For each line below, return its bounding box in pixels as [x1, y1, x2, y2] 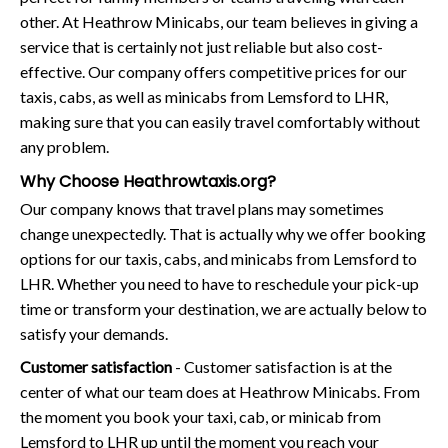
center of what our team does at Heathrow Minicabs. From [20, 382, 420, 402]
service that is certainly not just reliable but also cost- [20, 37, 383, 57]
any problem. [20, 137, 109, 157]
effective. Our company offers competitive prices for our [20, 62, 407, 82]
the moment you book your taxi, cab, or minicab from [20, 407, 381, 427]
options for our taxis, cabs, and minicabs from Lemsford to [20, 249, 417, 269]
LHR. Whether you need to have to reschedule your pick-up [20, 274, 419, 294]
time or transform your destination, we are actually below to [20, 299, 427, 319]
